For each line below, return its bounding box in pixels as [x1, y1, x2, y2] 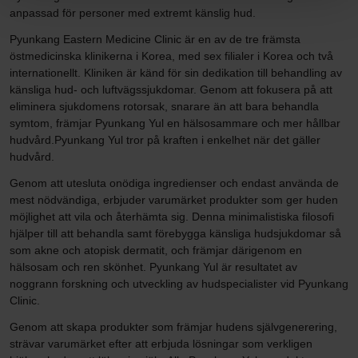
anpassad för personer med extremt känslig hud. [10, 6, 256, 19]
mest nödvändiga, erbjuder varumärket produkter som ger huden [10, 193, 338, 206]
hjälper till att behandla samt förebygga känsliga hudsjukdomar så [10, 226, 341, 240]
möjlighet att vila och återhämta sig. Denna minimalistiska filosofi [10, 209, 334, 223]
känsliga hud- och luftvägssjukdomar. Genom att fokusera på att [10, 82, 332, 96]
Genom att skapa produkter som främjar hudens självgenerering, [10, 320, 337, 333]
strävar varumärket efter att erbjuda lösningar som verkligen [10, 336, 312, 350]
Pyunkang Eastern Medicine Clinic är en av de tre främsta [10, 32, 300, 46]
